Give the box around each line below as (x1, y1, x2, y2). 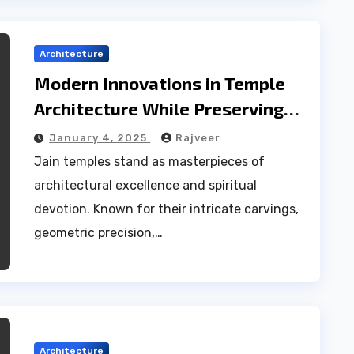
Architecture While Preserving (34, 98, 284, 119)
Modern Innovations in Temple (34, 73, 286, 93)
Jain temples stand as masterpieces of (34, 154, 265, 169)
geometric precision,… (34, 225, 164, 240)
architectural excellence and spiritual (34, 178, 258, 193)
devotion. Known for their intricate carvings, (34, 201, 299, 217)
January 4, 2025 (49, 132, 151, 144)
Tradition (34, 123, 110, 144)
